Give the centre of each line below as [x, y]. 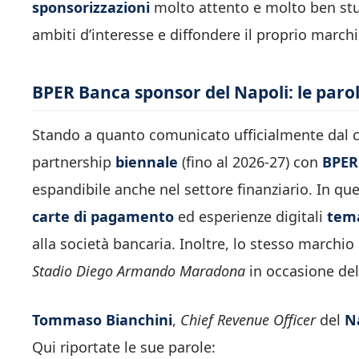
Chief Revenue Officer [250, 320]
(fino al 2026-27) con [252, 162]
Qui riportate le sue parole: [124, 347]
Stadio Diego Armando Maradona [141, 271]
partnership [74, 162]
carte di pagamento [105, 217]
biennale [149, 162]
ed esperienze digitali [252, 217]
